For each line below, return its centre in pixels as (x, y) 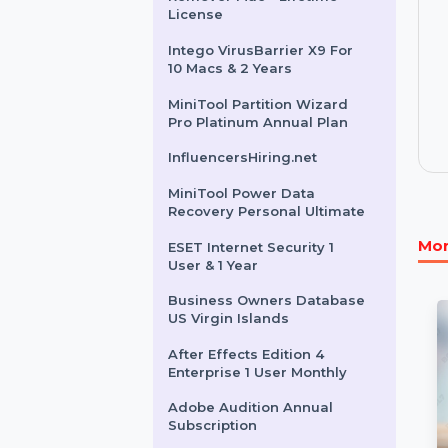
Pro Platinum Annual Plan (277, 232)
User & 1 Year (229, 385)
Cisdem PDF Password (267, 78)
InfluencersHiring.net (260, 270)
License (210, 116)
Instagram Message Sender (287, 39)
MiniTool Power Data (259, 308)
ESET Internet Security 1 (270, 366)
